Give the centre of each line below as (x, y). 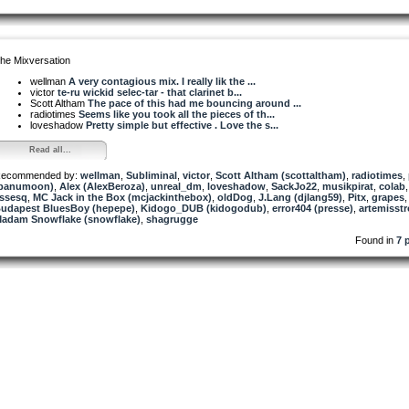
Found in (376, 240)
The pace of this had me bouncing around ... (194, 103)
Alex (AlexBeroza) (102, 186)
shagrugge (172, 219)
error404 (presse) (313, 208)
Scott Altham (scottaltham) (281, 175)
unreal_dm (176, 186)
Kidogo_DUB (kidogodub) (204, 208)
